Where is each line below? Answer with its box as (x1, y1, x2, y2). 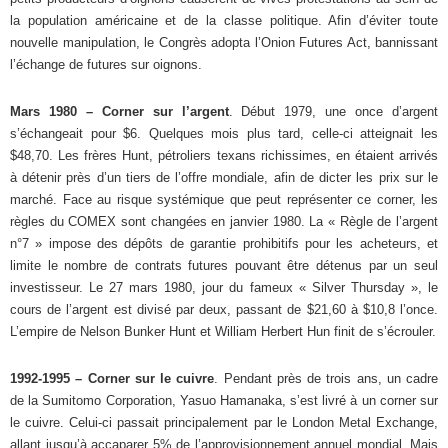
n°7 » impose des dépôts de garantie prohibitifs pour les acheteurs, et (10, 235, 438, 251)
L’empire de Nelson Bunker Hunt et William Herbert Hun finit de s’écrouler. (10, 323, 436, 339)
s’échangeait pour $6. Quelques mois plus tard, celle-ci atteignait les (10, 125, 438, 141)
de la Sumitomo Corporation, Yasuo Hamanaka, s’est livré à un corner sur (10, 392, 438, 408)
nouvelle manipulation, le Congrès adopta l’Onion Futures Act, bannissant (10, 34, 438, 50)
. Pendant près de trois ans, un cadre (214, 370, 438, 386)
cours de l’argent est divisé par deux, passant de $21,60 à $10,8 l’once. (10, 301, 438, 317)
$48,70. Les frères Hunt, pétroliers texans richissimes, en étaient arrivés (10, 147, 438, 163)
